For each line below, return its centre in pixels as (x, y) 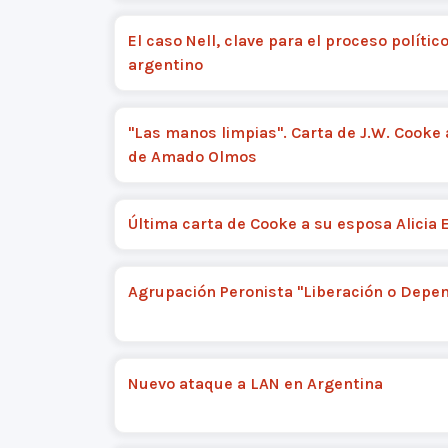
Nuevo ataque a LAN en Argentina (255, 383)
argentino (165, 65)
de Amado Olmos (192, 156)
